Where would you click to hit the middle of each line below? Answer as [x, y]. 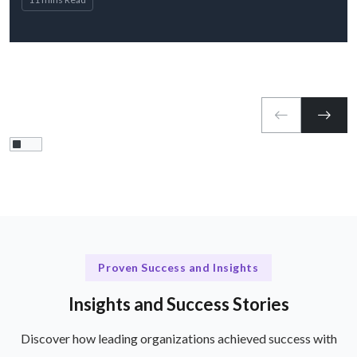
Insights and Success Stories [178, 304]
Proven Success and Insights [178, 268]
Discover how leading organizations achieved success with [178, 338]
